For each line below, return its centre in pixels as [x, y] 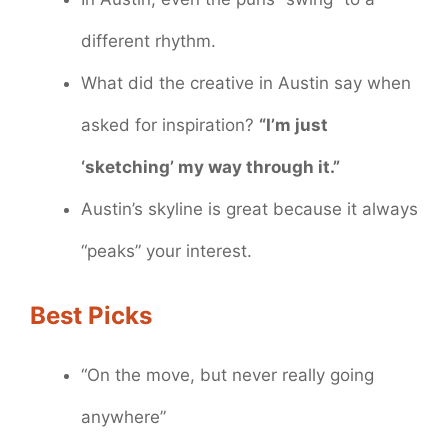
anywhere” [123, 416]
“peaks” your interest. [166, 251]
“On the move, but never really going [227, 374]
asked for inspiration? [170, 125]
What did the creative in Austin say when [246, 83]
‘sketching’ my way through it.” [210, 167]
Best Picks [91, 315]
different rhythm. [148, 41]
